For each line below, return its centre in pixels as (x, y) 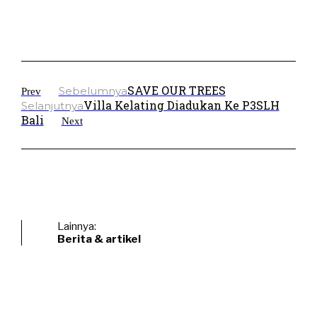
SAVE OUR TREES (176, 90)
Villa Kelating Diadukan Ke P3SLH (181, 105)
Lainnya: (76, 226)
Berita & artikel (99, 239)
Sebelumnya (93, 91)
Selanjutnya (52, 105)
